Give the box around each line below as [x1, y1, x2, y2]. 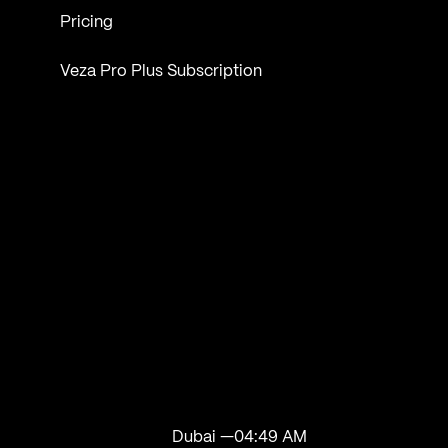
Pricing [60, 15, 114, 31]
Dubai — [172, 429, 235, 445]
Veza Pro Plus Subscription [60, 64, 263, 80]
